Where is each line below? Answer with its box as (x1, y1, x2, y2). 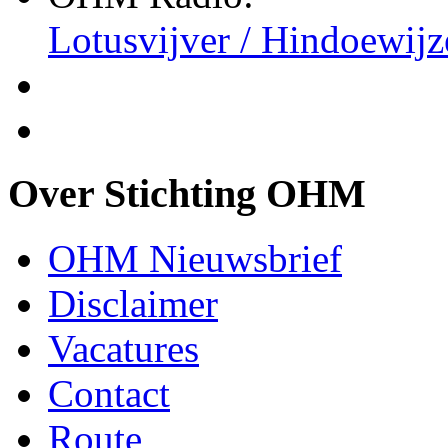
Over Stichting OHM (8, 171, 366, 217)
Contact (48, 372, 170, 416)
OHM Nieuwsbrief (48, 237, 342, 281)
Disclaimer (48, 282, 218, 326)
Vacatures (48, 327, 199, 371)
